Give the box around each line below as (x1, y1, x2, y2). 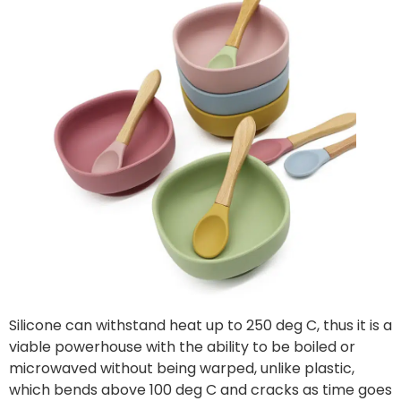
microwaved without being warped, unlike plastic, (9, 357, 354, 379)
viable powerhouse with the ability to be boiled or (9, 336, 355, 357)
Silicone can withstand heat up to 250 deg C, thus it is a (9, 314, 392, 336)
